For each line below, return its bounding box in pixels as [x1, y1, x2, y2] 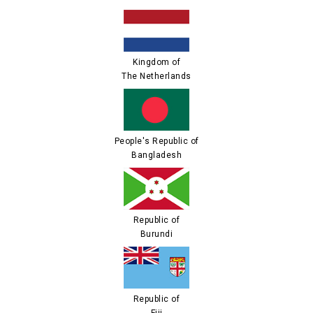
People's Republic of [114, 136, 199, 146]
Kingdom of [133, 57, 180, 67]
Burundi [140, 229, 173, 239]
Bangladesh [131, 150, 182, 160]
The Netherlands [122, 71, 191, 81]
